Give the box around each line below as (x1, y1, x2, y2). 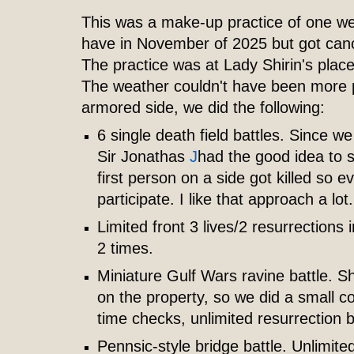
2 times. (96, 239, 153, 257)
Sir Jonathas (96, 148, 190, 165)
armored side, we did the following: (81, 99, 325, 116)
